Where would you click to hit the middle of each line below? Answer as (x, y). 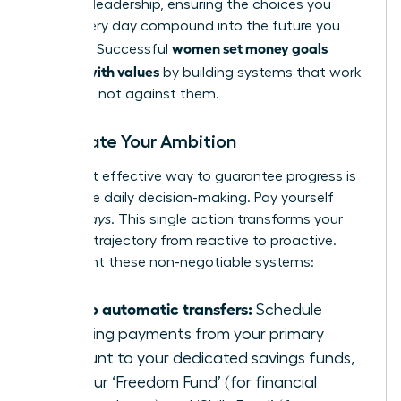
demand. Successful (102, 50)
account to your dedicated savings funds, (203, 358)
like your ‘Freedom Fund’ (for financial (184, 383)
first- (49, 220)
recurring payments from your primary (188, 334)
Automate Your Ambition (135, 142)
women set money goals (250, 48)
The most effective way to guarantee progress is (195, 177)
